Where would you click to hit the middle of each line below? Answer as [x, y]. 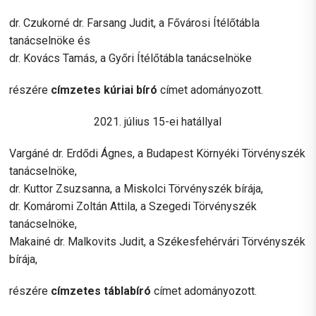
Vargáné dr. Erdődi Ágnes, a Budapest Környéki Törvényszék [158, 153]
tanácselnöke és [50, 40]
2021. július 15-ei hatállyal [158, 121]
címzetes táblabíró [101, 291]
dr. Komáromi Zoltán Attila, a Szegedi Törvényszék [133, 206]
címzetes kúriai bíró [104, 90]
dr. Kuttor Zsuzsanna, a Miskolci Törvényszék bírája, [136, 188]
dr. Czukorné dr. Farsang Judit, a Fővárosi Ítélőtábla [135, 23]
